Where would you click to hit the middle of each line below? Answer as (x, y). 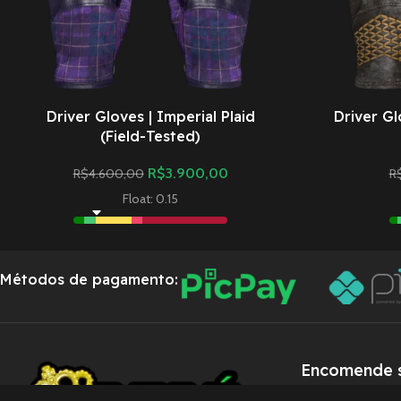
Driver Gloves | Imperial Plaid (150, 117)
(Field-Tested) (150, 137)
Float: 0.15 (150, 199)
